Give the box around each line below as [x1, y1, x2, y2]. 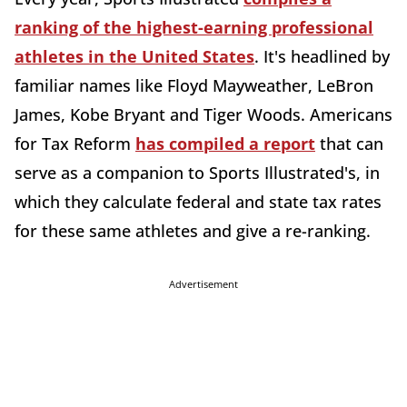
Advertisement [169, 277, 238, 291]
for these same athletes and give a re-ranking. [15, 220, 371, 242]
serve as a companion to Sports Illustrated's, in [15, 162, 380, 184]
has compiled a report [135, 133, 315, 154]
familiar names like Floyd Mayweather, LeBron [15, 74, 373, 96]
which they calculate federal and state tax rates [15, 191, 382, 213]
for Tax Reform [15, 133, 135, 154]
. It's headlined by [254, 45, 390, 67]
